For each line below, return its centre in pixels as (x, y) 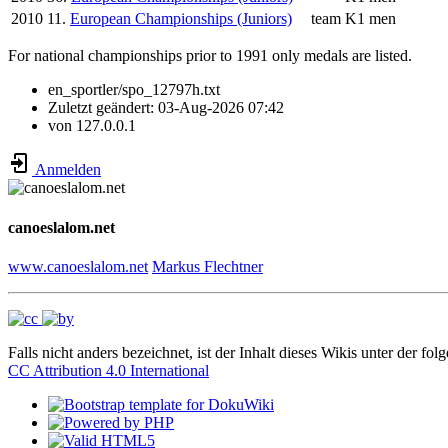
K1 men (370, 19)
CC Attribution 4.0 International (108, 370)
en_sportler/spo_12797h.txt (134, 90)
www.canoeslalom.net (78, 266)
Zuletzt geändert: (103, 108)
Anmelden (66, 170)
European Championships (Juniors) (181, 19)
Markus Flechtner (207, 266)
